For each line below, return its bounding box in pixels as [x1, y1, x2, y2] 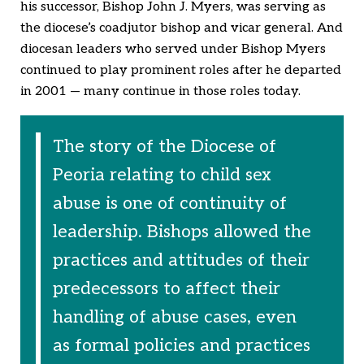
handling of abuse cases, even [52, 306, 297, 327]
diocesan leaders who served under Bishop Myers [20, 41, 326, 57]
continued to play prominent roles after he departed [20, 62, 341, 78]
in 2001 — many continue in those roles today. [20, 83, 304, 99]
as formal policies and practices [52, 335, 310, 356]
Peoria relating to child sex [52, 164, 271, 185]
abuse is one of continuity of [52, 193, 287, 214]
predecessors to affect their [52, 278, 280, 299]
